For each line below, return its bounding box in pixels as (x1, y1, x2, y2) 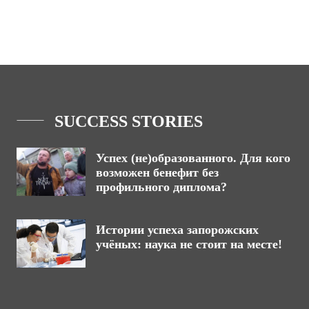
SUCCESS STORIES (54, 112, 203, 130)
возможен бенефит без (96, 166, 219, 179)
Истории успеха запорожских (96, 223, 259, 237)
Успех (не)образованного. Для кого (96, 151, 290, 165)
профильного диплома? (96, 180, 227, 194)
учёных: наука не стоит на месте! (96, 237, 282, 251)
